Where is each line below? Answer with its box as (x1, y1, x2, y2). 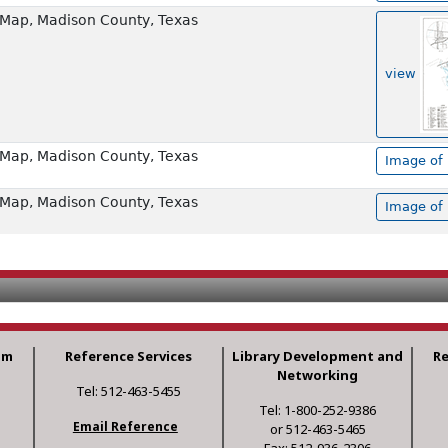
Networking (277, 366, 359, 385)
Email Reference (72, 418, 178, 436)
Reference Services (64, 347, 192, 366)
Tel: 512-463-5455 (75, 382, 181, 401)
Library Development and (232, 347, 404, 366)
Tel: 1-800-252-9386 (259, 401, 377, 420)
